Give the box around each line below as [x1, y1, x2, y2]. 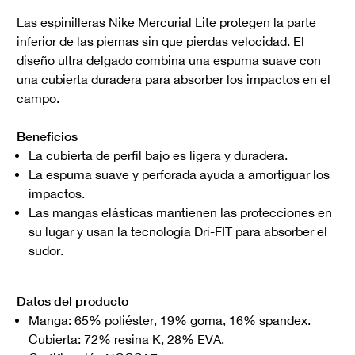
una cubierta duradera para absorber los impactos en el [17, 72, 330, 87]
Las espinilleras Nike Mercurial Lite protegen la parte [17, 15, 316, 30]
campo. [17, 91, 59, 106]
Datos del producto [17, 293, 128, 309]
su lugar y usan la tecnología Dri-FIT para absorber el [29, 224, 327, 239]
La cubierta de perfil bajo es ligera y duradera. [29, 148, 288, 163]
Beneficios [17, 128, 78, 144]
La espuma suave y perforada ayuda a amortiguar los [29, 167, 330, 182]
